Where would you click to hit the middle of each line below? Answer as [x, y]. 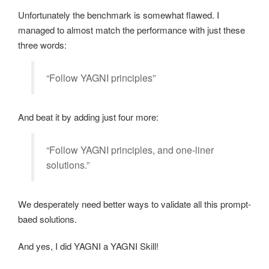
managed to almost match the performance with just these [131, 30]
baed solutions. [47, 219]
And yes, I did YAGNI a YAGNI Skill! [88, 246]
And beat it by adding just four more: [88, 117]
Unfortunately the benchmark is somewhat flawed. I [119, 15]
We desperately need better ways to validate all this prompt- [134, 204]
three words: [42, 45]
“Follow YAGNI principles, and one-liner [130, 150]
